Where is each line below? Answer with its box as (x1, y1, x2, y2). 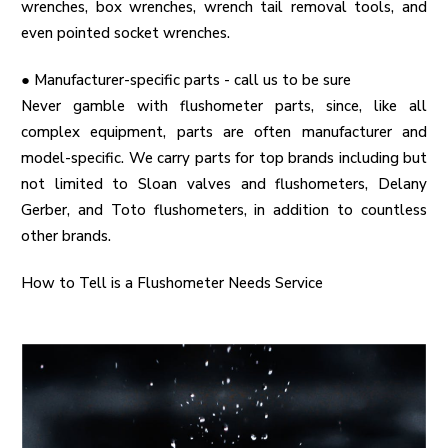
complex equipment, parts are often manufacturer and (21, 122, 427, 143)
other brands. (21, 226, 111, 247)
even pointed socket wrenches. (21, 23, 230, 44)
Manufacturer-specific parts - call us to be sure (34, 70, 351, 91)
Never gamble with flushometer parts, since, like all (21, 96, 427, 117)
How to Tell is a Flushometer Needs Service (21, 273, 323, 294)
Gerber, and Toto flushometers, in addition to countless (21, 200, 427, 221)
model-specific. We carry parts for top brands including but (21, 148, 427, 169)
